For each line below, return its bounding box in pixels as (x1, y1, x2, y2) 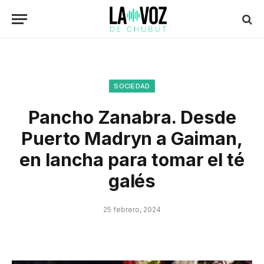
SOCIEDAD (114, 82, 150, 90)
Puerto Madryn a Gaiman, (21, 128, 243, 149)
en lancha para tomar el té (19, 149, 245, 170)
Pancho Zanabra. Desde (28, 107, 236, 128)
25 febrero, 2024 (103, 205, 161, 214)
